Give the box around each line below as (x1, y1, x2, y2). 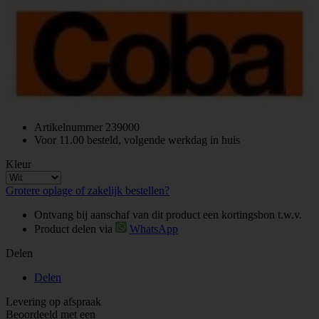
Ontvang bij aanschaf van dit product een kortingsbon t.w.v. (34, 209, 302, 221)
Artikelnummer (34, 121, 103, 134)
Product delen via (34, 223, 115, 236)
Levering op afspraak (6, 296, 101, 308)
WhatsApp (130, 223, 178, 236)
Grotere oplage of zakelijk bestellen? (6, 184, 169, 197)
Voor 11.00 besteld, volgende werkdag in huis (34, 134, 240, 147)
